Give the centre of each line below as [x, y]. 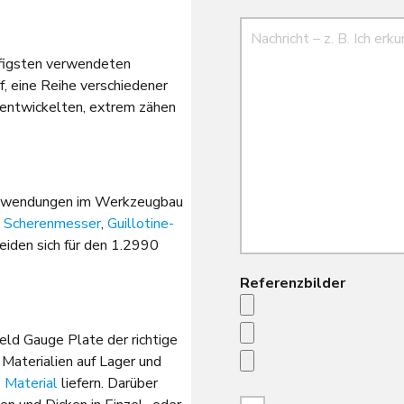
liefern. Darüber [108, 384]
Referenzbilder [293, 283]
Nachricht [273, 28]
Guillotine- [141, 224]
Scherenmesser [52, 224]
